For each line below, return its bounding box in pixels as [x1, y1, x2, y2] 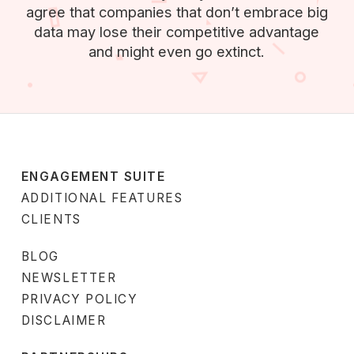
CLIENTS [21, 212, 81, 228]
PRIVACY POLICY [21, 292, 138, 307]
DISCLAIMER [21, 313, 107, 329]
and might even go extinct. [88, 43, 265, 61]
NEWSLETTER [21, 270, 117, 286]
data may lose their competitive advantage [34, 23, 320, 41]
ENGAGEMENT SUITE [21, 169, 166, 185]
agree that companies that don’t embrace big [25, 3, 328, 21]
